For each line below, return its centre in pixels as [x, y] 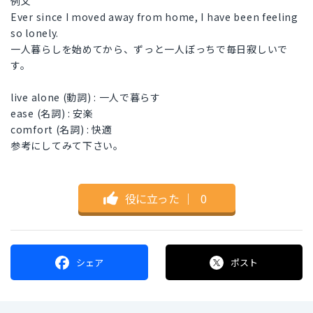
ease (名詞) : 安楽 [52, 114]
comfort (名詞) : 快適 [61, 130]
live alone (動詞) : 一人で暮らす [86, 97]
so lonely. [35, 33]
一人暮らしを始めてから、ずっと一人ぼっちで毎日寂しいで [149, 49]
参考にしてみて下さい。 [67, 146]
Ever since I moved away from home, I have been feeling [154, 17]
